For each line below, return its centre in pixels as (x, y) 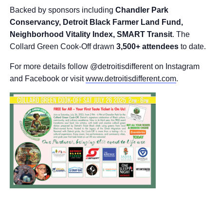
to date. (192, 46)
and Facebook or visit (48, 78)
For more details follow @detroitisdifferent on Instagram (105, 66)
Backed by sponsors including (63, 10)
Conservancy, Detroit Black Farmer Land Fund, (96, 22)
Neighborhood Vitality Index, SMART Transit (91, 34)
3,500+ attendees (147, 46)
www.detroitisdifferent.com (131, 78)
